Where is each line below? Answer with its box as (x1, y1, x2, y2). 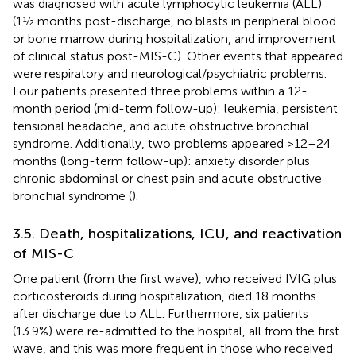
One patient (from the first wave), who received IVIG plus (13, 270, 337, 286)
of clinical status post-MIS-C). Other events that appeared (13, 48, 343, 64)
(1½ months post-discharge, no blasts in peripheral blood (13, 13, 336, 29)
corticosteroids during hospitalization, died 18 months (13, 288, 316, 304)
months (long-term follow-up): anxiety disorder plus (13, 153, 310, 168)
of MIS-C (13, 244, 74, 262)
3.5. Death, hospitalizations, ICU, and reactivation (13, 224, 342, 242)
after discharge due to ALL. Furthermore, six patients (13, 305, 308, 321)
